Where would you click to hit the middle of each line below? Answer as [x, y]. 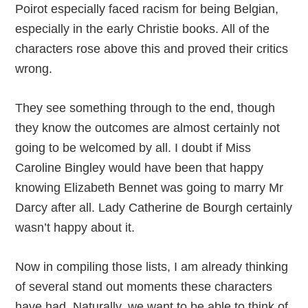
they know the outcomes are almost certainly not [148, 128]
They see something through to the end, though [145, 108]
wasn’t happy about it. [75, 228]
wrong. [34, 69]
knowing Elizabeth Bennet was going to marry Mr [150, 188]
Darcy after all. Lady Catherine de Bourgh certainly [154, 208]
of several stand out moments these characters [144, 287]
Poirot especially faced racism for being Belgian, [147, 9]
